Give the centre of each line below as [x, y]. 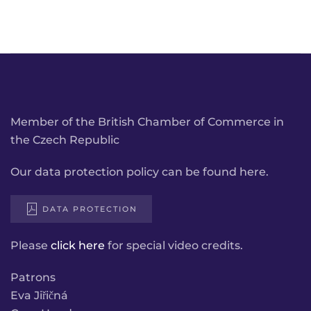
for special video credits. [174, 246]
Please [31, 246]
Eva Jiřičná [39, 296]
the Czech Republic [65, 140]
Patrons [33, 278]
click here [78, 246]
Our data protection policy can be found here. [140, 172]
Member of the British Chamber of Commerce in [147, 122]
